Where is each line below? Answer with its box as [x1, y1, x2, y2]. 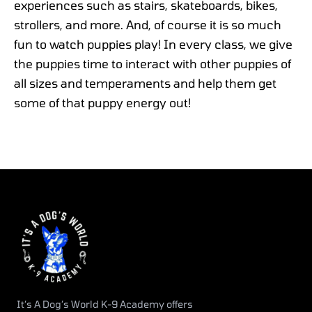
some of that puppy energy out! [14, 95, 191, 109]
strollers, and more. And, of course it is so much [14, 17, 281, 31]
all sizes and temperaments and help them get [14, 75, 276, 90]
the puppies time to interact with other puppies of [14, 56, 291, 70]
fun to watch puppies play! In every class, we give [14, 36, 292, 51]
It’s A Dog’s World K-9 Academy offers [17, 298, 193, 311]
